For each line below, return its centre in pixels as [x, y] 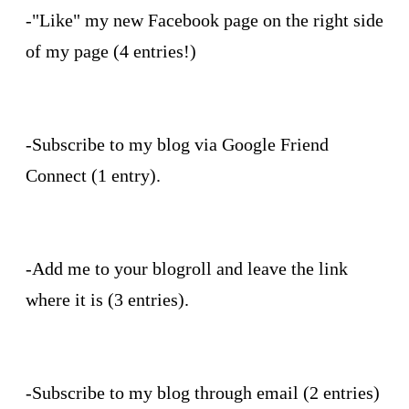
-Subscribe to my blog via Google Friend [177, 144]
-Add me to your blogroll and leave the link [187, 268]
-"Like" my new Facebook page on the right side [204, 20]
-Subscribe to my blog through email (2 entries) [203, 392]
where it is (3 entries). [107, 299]
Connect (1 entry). [93, 175]
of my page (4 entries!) [111, 51]
